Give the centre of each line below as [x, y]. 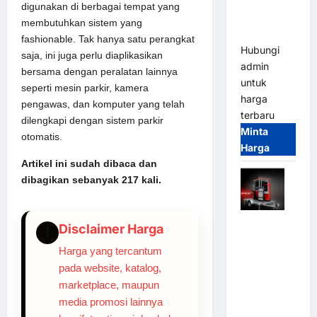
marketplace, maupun [109, 284]
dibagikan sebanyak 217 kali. [91, 179]
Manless [261, 272]
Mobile [257, 223]
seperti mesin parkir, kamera [85, 87]
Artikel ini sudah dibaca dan [89, 163]
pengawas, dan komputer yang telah [103, 104]
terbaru [257, 115]
